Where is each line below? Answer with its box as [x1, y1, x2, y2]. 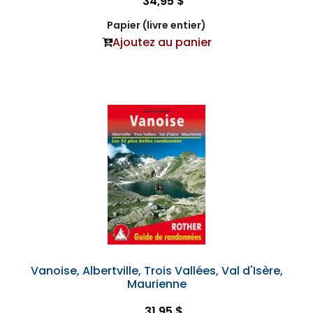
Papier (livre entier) [107, 18, 206, 33]
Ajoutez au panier [112, 34, 212, 51]
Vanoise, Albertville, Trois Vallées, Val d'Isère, [30, 263, 283, 279]
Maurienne [126, 276, 187, 293]
